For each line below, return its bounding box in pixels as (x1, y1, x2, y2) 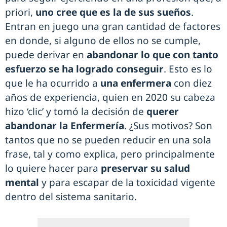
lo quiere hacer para (5, 162, 98, 175)
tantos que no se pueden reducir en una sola (5, 133, 211, 147)
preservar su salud (98, 162, 190, 175)
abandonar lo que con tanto (84, 48, 218, 62)
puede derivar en (5, 48, 84, 62)
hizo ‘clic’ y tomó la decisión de (5, 105, 146, 119)
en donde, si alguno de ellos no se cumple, (5, 34, 201, 48)
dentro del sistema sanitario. (5, 190, 137, 204)
